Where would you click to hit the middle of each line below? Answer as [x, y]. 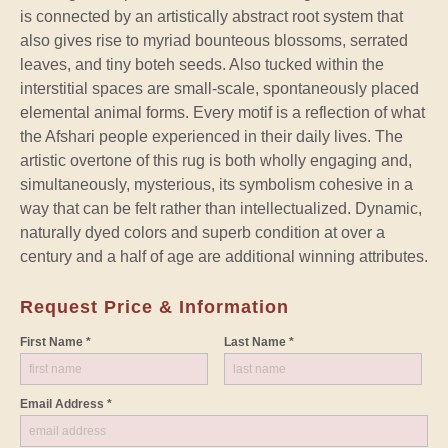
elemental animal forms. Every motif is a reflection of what [222, 112]
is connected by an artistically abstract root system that [211, 16]
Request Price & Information [154, 306]
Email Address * [66, 403]
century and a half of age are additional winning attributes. [224, 256]
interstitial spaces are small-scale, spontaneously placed [219, 88]
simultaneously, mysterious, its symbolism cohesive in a [216, 184]
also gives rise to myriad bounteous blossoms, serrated [214, 40]
